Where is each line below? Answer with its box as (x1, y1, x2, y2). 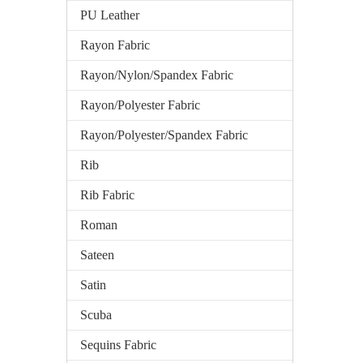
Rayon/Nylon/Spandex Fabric (80, 68, 233, 82)
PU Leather (80, 8, 139, 22)
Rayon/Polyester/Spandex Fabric (80, 128, 248, 142)
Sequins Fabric (80, 338, 156, 352)
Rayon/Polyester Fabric (80, 98, 200, 112)
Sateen (80, 248, 114, 262)
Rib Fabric (80, 188, 135, 202)
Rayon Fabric (80, 38, 150, 52)
